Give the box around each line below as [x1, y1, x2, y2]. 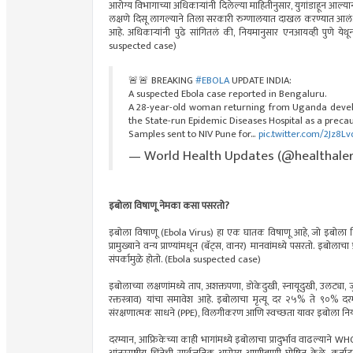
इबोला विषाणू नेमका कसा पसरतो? [109, 198, 229, 215]
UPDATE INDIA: [229, 72, 292, 90]
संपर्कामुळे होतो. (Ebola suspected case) [109, 251, 261, 269]
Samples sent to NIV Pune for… [128, 126, 258, 143]
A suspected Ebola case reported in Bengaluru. [128, 86, 326, 103]
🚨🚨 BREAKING [128, 72, 195, 90]
